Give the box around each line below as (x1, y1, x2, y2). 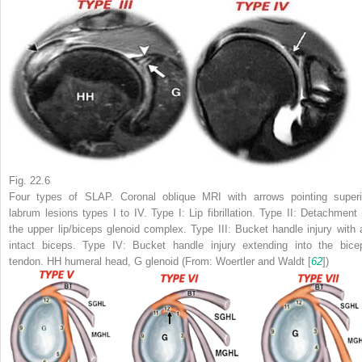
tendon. (9, 255, 47, 267)
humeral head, (61, 255, 134, 267)
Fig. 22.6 (9, 174, 50, 187)
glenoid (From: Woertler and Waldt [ (142, 255, 311, 267)
